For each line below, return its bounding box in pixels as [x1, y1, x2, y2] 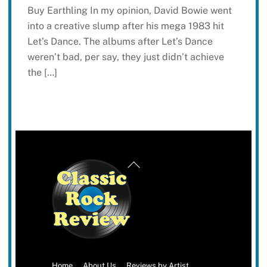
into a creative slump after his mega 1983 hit [27, 20, 224, 32]
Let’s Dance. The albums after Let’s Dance [27, 35, 213, 47]
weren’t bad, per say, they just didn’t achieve [27, 51, 224, 63]
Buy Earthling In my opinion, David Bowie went [27, 4, 232, 16]
